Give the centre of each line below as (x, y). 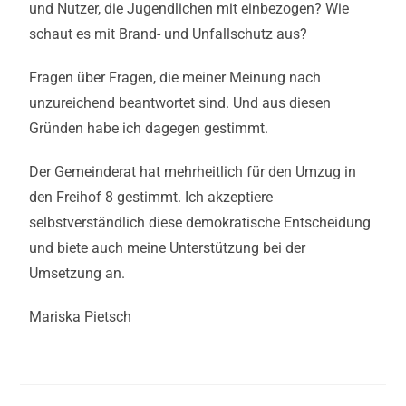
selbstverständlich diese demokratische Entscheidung (200, 222)
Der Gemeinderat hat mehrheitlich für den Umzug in (193, 171)
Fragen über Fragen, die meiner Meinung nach (175, 77)
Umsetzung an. (77, 273)
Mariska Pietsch (81, 316)
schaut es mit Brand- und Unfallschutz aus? (169, 34)
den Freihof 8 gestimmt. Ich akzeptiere (151, 197)
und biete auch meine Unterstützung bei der (168, 247)
